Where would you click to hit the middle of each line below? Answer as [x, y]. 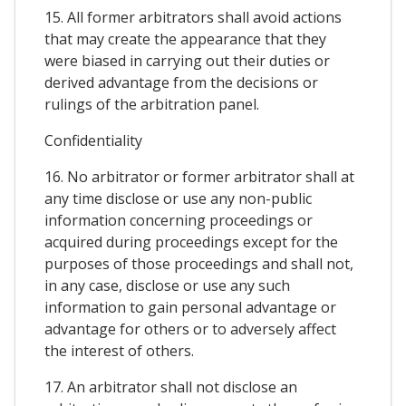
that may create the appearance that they [185, 39]
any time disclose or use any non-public [178, 199]
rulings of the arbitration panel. [152, 105]
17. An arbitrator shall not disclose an [171, 387]
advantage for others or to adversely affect [190, 329]
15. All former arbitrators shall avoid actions [193, 18]
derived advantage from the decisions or [181, 83]
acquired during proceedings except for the [191, 242]
